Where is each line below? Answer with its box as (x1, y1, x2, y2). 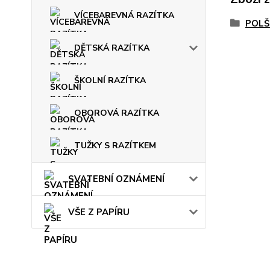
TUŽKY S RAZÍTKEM (74, 140, 156, 152)
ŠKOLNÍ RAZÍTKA (74, 75, 146, 87)
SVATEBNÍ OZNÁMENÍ (68, 173, 165, 186)
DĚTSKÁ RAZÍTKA (74, 42, 149, 54)
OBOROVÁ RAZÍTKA (74, 107, 159, 119)
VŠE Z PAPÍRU (68, 206, 130, 219)
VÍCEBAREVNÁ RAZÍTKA (74, 10, 174, 22)
